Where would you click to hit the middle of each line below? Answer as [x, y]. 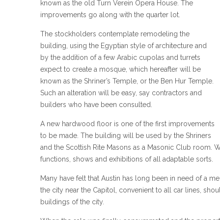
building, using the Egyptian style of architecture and [124, 45]
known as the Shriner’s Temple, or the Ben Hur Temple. [127, 81]
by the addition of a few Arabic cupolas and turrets [120, 57]
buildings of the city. [72, 202]
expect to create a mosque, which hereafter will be [121, 69]
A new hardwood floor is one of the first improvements [127, 124]
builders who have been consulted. [96, 104]
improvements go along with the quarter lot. [110, 14]
